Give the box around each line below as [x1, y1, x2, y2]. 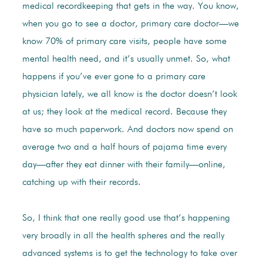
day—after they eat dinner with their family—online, [22, 160, 225, 170]
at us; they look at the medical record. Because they [22, 107, 227, 117]
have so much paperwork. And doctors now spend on [22, 125, 233, 135]
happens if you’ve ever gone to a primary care [22, 72, 205, 82]
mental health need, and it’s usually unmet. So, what [22, 55, 230, 65]
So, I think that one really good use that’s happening [22, 214, 230, 224]
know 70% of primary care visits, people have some [22, 37, 227, 47]
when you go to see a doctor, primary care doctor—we [22, 19, 239, 29]
